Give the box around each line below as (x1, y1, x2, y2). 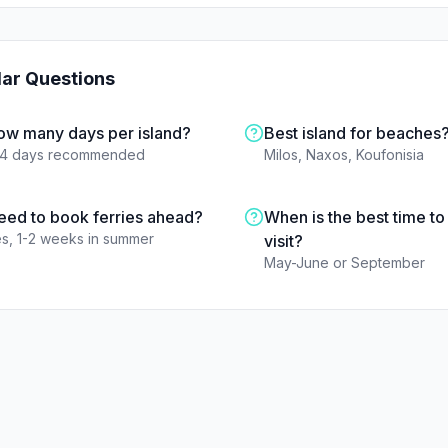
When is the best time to (264, 207, 445, 227)
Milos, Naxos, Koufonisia (264, 146, 424, 163)
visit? (264, 231, 303, 251)
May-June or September (264, 254, 425, 271)
